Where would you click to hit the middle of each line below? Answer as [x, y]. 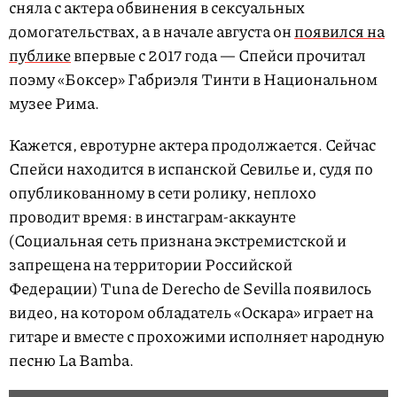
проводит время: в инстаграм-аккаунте [152, 217]
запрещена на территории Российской [151, 265]
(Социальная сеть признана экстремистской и [178, 241]
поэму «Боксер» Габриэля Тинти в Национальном [193, 79]
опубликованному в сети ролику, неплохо [163, 193]
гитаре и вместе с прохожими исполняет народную [197, 336]
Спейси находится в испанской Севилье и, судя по [191, 169]
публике [40, 55]
